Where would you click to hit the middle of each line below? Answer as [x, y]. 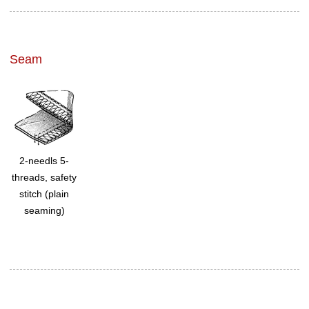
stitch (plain [44, 193]
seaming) [44, 210]
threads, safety [44, 177]
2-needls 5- [44, 160]
